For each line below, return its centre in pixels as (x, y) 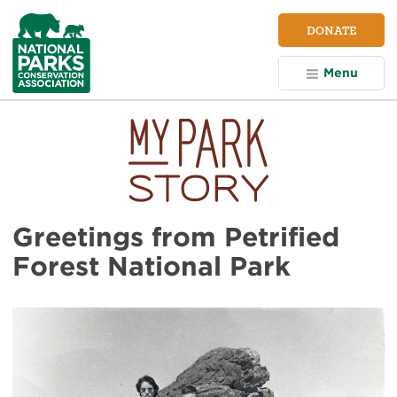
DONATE (331, 30)
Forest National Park (152, 265)
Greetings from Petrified (176, 236)
